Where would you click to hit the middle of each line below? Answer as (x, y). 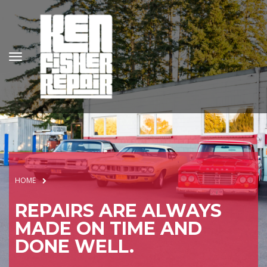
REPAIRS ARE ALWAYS (118, 211)
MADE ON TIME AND (108, 229)
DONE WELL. (74, 246)
